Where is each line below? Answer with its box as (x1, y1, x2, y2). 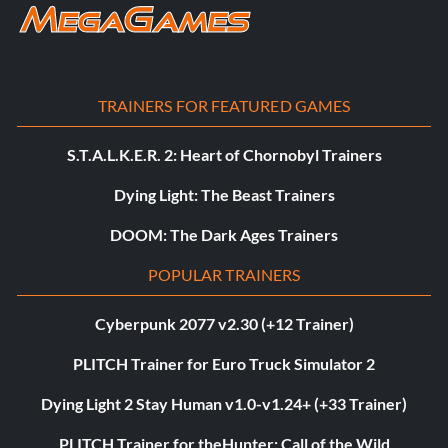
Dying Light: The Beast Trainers (113, 185, 335, 205)
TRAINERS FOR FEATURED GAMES (97, 96, 351, 116)
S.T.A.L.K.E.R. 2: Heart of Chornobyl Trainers (66, 145, 382, 165)
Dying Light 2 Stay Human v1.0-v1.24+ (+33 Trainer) (41, 394, 407, 414)
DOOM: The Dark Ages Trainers (110, 225, 338, 245)
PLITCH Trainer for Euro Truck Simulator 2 (73, 354, 375, 374)
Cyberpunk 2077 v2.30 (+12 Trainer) (94, 314, 354, 334)
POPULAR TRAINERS (147, 265, 301, 285)
